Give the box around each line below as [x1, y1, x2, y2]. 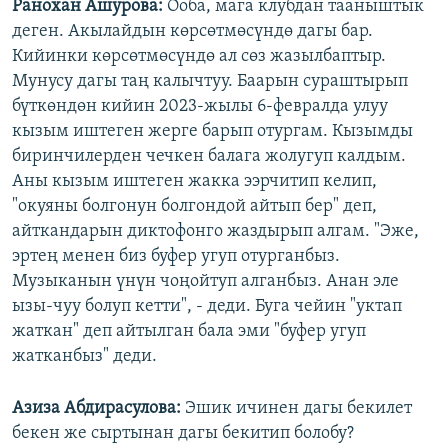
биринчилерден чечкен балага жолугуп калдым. [12, 146, 406, 166]
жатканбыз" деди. [12, 346, 157, 366]
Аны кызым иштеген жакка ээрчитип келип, [12, 171, 377, 191]
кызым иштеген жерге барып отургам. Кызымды [12, 121, 413, 141]
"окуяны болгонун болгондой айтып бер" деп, [12, 196, 377, 216]
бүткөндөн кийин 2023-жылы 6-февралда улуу [12, 96, 388, 116]
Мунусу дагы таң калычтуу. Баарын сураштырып [12, 71, 408, 91]
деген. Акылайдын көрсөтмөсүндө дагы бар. [12, 21, 373, 41]
